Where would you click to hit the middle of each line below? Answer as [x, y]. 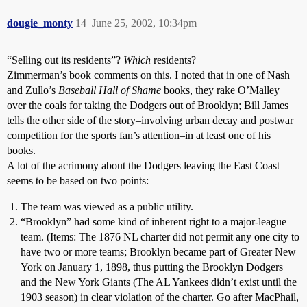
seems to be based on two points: [78, 181]
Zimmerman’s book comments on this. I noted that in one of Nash [148, 75]
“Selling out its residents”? [65, 60]
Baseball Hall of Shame [110, 90]
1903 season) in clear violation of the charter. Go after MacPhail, [160, 297]
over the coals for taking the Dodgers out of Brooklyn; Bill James [148, 105]
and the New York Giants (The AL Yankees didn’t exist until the [159, 282]
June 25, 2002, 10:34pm [144, 23]
